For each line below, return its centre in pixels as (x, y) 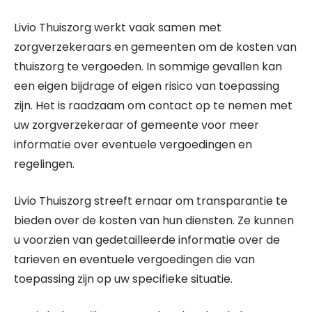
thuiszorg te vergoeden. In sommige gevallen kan (148, 67)
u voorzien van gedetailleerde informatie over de (147, 240)
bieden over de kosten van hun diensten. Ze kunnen (154, 220)
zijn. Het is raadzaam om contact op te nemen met (153, 106)
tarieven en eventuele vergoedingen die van (134, 259)
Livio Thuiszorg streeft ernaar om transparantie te (151, 201)
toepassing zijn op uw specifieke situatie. (123, 279)
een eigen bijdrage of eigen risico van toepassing (147, 86)
